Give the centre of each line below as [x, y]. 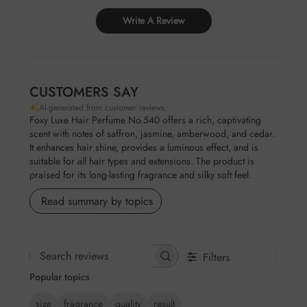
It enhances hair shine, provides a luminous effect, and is [144, 147]
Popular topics [59, 277]
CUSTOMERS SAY [84, 92]
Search [118, 262]
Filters [216, 257]
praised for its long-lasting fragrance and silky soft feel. [140, 174]
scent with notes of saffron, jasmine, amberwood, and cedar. [152, 133]
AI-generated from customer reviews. [103, 107]
